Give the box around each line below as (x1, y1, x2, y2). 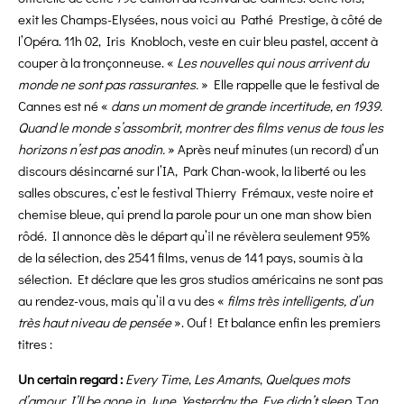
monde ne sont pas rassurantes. (18, 75, 201, 94)
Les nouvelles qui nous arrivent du (177, 53, 369, 72)
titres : (18, 335, 52, 353)
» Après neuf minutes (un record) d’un (165, 140, 379, 159)
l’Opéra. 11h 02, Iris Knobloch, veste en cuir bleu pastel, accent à (18, 32, 378, 50)
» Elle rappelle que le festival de (201, 75, 380, 94)
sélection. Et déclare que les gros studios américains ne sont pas (18, 270, 383, 289)
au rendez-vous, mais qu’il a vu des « (18, 291, 227, 310)
